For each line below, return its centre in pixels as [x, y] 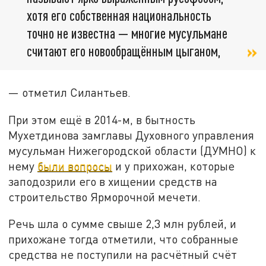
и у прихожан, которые [174, 166]
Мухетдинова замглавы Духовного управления [132, 135]
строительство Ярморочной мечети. [105, 197]
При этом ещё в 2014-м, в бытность [102, 119]
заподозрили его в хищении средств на [113, 181]
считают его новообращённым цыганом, [124, 50]
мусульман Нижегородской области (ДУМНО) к [132, 150]
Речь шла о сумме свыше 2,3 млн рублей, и [123, 224]
